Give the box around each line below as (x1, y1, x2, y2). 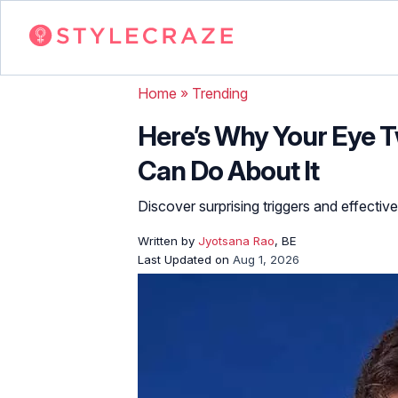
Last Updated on (138, 251, 233, 267)
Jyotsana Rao (198, 233, 275, 248)
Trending (192, 84, 248, 102)
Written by (138, 233, 198, 248)
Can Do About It (138, 154, 319, 187)
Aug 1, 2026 (233, 251, 299, 267)
